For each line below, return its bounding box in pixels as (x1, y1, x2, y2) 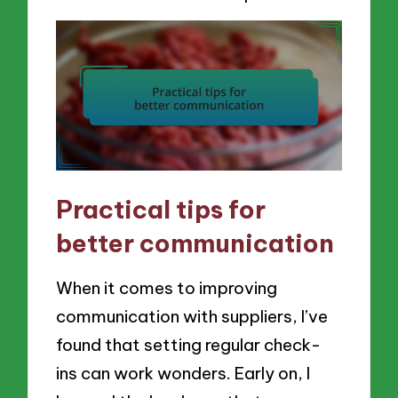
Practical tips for (56, 193, 267, 225)
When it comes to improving (56, 277, 278, 299)
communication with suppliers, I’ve (56, 306, 329, 328)
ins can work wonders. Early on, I (56, 362, 311, 385)
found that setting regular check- (56, 334, 322, 356)
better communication (56, 227, 335, 259)
